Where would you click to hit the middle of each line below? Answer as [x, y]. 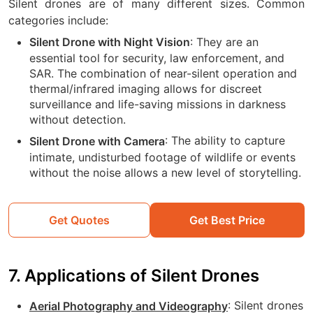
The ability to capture [228, 141]
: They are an [224, 42]
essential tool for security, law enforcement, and [157, 58]
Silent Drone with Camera [97, 141]
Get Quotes [79, 220]
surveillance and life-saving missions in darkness [158, 104]
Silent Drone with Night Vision [110, 42]
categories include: [58, 20]
